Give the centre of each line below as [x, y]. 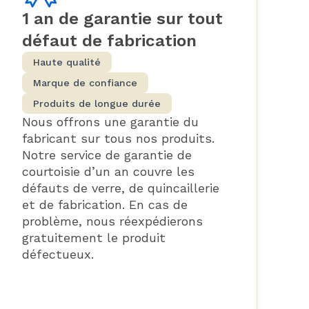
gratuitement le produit [94, 237]
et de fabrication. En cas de [105, 204]
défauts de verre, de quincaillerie [121, 188]
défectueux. [58, 254]
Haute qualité [67, 62]
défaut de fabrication [110, 40]
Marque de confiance [86, 82]
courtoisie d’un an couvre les [109, 171]
